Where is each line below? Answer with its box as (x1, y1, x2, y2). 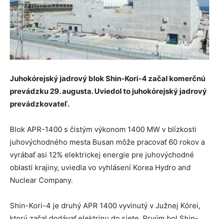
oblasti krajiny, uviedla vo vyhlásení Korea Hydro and (10, 162, 191, 172)
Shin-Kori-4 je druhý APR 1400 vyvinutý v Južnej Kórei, (10, 200, 200, 210)
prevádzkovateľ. (10, 99, 69, 109)
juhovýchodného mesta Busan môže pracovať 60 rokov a (10, 137, 205, 147)
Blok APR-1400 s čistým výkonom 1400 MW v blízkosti (10, 124, 197, 134)
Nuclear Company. (10, 175, 73, 185)
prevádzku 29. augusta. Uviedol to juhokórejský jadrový (10, 86, 207, 96)
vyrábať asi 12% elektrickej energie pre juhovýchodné (10, 150, 194, 159)
